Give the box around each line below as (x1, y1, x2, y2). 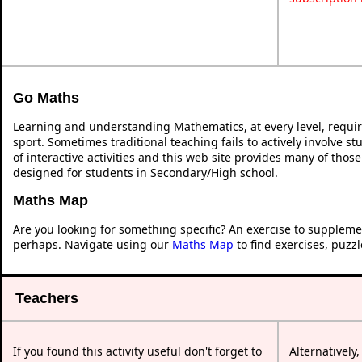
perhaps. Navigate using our (13, 236, 172, 252)
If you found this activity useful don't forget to (13, 343, 262, 359)
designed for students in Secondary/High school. (13, 164, 278, 180)
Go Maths (13, 89, 79, 106)
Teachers (15, 289, 78, 306)
